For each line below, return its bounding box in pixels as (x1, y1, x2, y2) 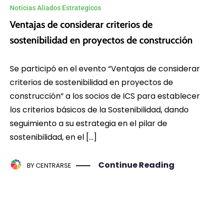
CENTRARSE (36, 161, 71, 171)
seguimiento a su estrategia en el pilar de (10, 117, 167, 129)
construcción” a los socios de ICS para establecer (10, 90, 200, 102)
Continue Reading (98, 159, 175, 171)
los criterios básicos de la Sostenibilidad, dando (10, 104, 189, 115)
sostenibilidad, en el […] (10, 131, 97, 143)
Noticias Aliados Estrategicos (10, 3, 101, 12)
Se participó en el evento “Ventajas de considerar (10, 63, 200, 74)
